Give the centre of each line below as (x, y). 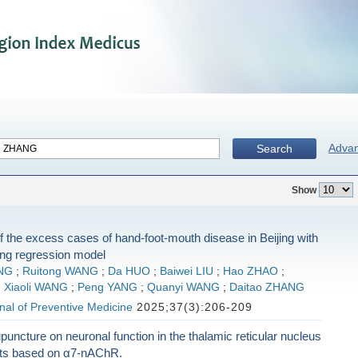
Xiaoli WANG (36, 287)
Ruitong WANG (60, 271)
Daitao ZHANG (267, 287)
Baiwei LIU (186, 271)
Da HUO (129, 271)
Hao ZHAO (250, 271)
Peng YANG (107, 287)
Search (274, 149)
